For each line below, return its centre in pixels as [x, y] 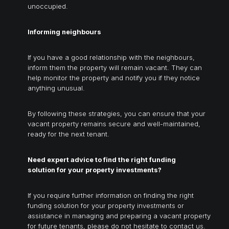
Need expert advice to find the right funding [102, 159]
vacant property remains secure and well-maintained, [114, 123]
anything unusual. [56, 88]
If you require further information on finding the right [111, 195]
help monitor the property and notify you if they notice [114, 77]
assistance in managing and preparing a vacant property [119, 215]
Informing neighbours [64, 31]
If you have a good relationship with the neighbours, [111, 57]
